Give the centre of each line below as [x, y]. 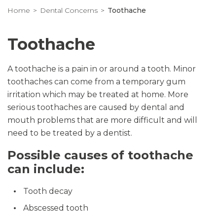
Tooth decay [48, 191]
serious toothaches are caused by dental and [96, 107]
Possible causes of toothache [100, 155]
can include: [46, 169]
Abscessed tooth [56, 208]
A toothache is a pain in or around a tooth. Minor [102, 69]
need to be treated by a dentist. [70, 133]
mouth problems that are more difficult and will [102, 120]
